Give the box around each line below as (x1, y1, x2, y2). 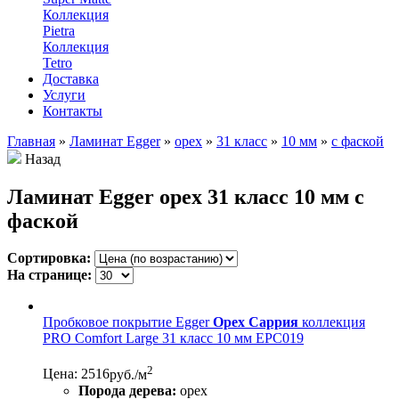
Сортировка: (7, 250, 91, 266)
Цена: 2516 (43, 366, 110, 382)
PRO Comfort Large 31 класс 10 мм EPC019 (43, 330, 304, 346)
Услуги (43, 86, 85, 102)
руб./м (110, 366, 147, 382)
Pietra (43, 22, 75, 38)
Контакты (43, 102, 102, 118)
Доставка (43, 70, 99, 86)
